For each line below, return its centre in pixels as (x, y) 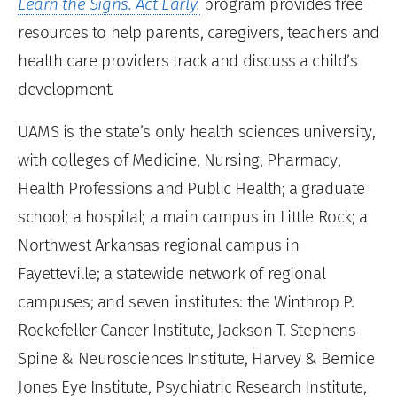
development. (66, 89)
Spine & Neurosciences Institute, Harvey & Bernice (196, 358)
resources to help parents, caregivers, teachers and (198, 32)
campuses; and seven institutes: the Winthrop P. (186, 301)
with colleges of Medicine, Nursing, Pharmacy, (179, 160)
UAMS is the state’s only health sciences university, (197, 131)
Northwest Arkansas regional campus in (159, 245)
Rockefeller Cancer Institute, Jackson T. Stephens (187, 330)
